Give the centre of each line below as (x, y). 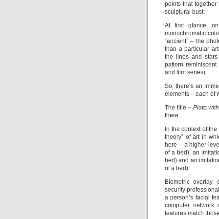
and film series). (186, 72)
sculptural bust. (185, 12)
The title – (179, 108)
